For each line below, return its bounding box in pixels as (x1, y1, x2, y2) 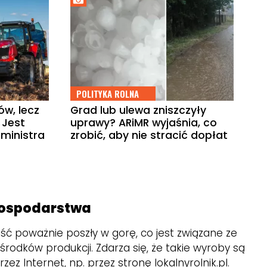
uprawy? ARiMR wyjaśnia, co (70, 116, 218, 131)
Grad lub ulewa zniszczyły (70, 103, 207, 118)
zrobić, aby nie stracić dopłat (70, 128, 228, 143)
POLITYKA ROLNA (76, 87, 139, 101)
